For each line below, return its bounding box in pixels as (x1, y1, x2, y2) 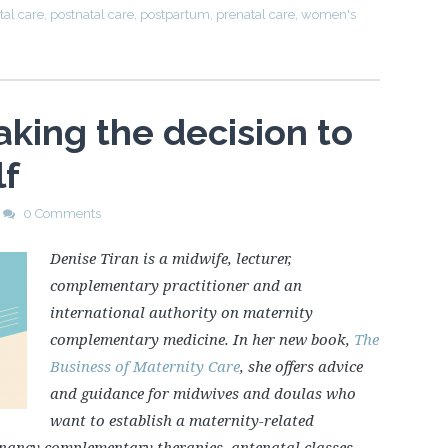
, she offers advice (239, 355, 363, 376)
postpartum (140, 6, 210, 22)
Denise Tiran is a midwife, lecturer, (49, 247, 292, 268)
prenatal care (216, 6, 295, 22)
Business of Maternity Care (49, 355, 240, 376)
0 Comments (23, 205, 101, 221)
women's (301, 6, 356, 22)
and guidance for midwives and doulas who (49, 382, 356, 403)
